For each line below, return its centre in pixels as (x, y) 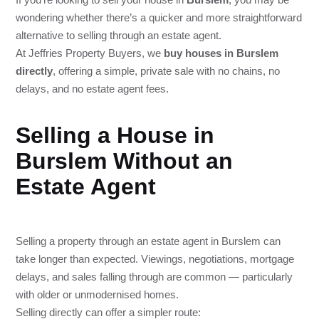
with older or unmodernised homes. (98, 295)
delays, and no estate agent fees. (93, 89)
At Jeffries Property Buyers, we (90, 53)
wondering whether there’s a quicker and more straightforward (159, 18)
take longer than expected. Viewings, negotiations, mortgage (155, 259)
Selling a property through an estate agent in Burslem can (148, 241)
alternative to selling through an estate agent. (119, 36)
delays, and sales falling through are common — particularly (155, 277)
